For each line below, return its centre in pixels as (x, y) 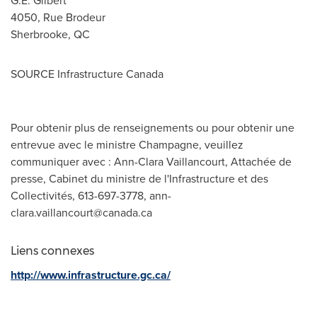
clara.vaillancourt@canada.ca (81, 212)
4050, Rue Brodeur (58, 17)
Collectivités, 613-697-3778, (80, 195)
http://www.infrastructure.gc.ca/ (91, 275)
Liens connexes (52, 251)
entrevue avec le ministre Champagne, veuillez (127, 144)
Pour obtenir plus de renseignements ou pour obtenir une (152, 127)
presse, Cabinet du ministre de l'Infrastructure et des (139, 178)
